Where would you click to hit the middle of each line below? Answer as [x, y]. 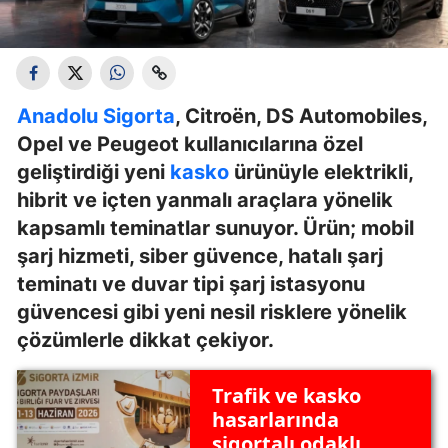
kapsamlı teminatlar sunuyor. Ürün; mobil [215, 227]
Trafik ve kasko [286, 396]
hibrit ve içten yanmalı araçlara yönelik [205, 199]
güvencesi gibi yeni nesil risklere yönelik [212, 311]
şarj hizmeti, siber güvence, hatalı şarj [200, 255]
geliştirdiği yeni [93, 171]
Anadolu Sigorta [96, 115]
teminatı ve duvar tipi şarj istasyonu [191, 283]
